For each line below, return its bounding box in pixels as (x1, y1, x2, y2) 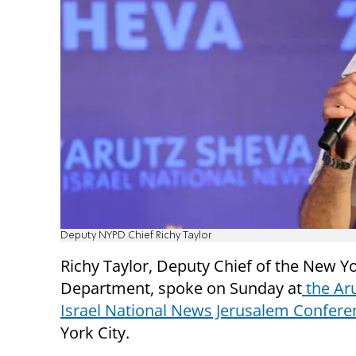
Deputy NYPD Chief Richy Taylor (60, 230, 212, 241)
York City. (60, 321, 130, 343)
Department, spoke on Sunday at (60, 277, 302, 299)
